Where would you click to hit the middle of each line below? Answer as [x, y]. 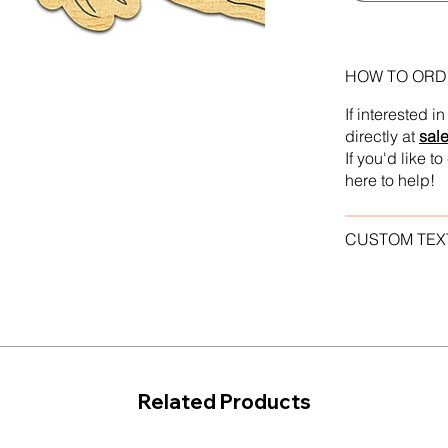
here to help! [391, 181]
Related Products [224, 401]
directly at [381, 137]
